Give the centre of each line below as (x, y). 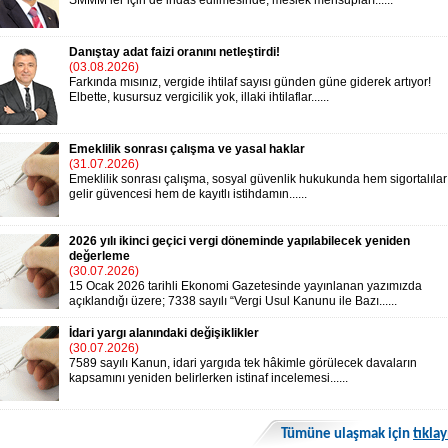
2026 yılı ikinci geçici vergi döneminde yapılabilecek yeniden (239, 241)
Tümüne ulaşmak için (347, 434)
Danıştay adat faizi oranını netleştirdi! (174, 52)
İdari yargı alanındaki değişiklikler (164, 333)
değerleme (99, 256)
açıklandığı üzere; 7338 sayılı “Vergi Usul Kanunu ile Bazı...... (233, 301)
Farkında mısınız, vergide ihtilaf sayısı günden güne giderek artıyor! (250, 82)
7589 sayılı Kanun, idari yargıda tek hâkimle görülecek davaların (243, 363)
